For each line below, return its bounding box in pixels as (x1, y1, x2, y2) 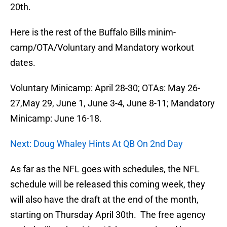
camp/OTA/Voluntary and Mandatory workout (10, 42, 194, 53)
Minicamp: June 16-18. (10, 113, 102, 124)
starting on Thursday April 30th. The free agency (10, 209, 206, 220)
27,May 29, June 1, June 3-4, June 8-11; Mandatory (10, 98, 215, 109)
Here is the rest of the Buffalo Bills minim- (10, 27, 176, 38)
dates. (10, 57, 35, 68)
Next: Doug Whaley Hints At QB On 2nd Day (10, 138, 183, 149)
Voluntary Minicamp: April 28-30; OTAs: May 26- (10, 83, 200, 94)
